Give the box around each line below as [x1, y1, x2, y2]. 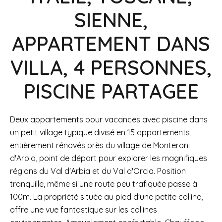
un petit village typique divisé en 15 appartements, [10, 127, 191, 137]
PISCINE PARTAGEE [23, 79, 199, 104]
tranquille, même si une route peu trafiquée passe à [10, 179, 197, 189]
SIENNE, [74, 7, 148, 32]
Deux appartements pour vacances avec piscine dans [10, 114, 208, 124]
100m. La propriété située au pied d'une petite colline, [10, 192, 203, 202]
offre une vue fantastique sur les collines [10, 205, 157, 215]
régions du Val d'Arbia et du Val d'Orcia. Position [10, 166, 186, 176]
